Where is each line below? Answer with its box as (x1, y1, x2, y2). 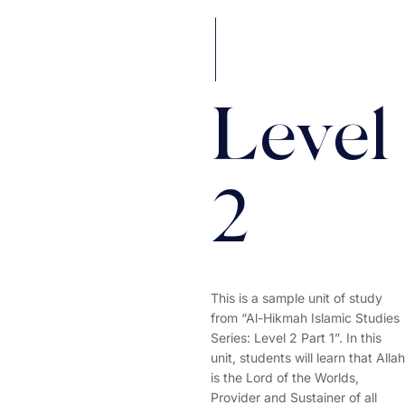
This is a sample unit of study (210, 290, 382, 306)
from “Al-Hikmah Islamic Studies (210, 310, 400, 325)
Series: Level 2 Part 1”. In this (210, 330, 381, 345)
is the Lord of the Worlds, (210, 370, 359, 385)
